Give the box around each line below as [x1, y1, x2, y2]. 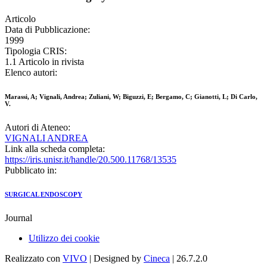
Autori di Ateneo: [5, 122, 70, 133]
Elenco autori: [5, 67, 57, 78]
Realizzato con [5, 253, 63, 264]
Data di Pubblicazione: [5, 24, 90, 35]
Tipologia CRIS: [5, 46, 67, 57]
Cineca [144, 253, 170, 264]
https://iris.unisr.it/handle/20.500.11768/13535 [5, 154, 176, 165]
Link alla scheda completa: [5, 144, 105, 154]
